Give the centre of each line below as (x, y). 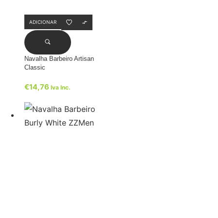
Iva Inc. (61, 87)
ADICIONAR (43, 22)
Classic (35, 67)
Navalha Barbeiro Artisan (59, 58)
